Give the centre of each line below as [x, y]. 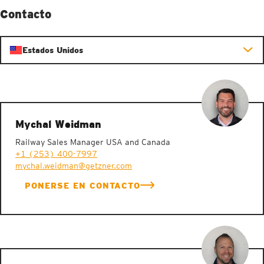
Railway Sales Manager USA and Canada [93, 142]
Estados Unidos [53, 50]
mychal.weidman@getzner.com [74, 165]
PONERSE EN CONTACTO [82, 185]
